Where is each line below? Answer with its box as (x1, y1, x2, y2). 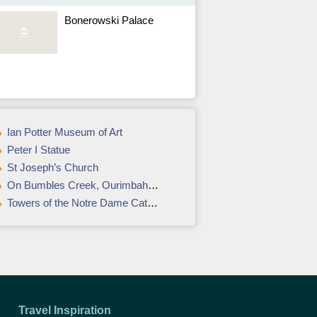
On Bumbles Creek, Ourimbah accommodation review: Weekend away (7, 179, 148, 191)
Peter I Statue (7, 144, 70, 156)
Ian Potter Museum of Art (7, 126, 122, 138)
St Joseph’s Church (7, 161, 98, 173)
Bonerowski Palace (64, 14, 154, 26)
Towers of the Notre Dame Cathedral (7, 197, 147, 209)
